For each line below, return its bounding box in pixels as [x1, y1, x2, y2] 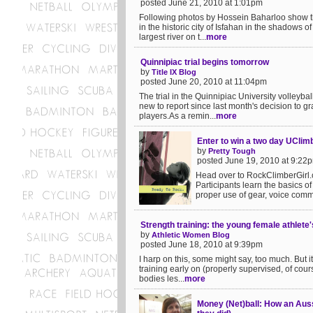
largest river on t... [139, 32, 206, 42]
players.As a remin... [139, 111, 216, 121]
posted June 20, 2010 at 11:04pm [140, 77, 267, 87]
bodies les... [139, 274, 184, 284]
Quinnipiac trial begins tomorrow [140, 57, 269, 67]
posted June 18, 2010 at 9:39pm [140, 240, 263, 249]
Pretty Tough [208, 147, 256, 155]
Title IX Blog [152, 68, 196, 76]
